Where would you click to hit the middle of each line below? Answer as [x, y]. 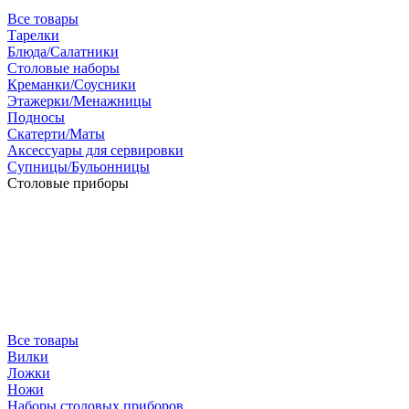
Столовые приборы [68, 183]
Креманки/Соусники [72, 84]
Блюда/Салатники [63, 52]
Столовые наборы [63, 68]
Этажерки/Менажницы [79, 101]
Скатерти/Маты [56, 134]
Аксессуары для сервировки [95, 150]
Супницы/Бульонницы [79, 167]
